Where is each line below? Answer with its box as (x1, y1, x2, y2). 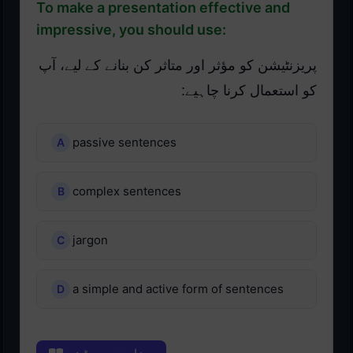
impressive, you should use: (36, 21, 226, 39)
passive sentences (72, 135, 176, 150)
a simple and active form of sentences (72, 281, 284, 297)
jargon (72, 232, 108, 248)
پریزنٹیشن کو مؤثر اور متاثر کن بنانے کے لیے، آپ (39, 58, 317, 74)
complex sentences (72, 184, 181, 199)
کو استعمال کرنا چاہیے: (181, 83, 317, 99)
